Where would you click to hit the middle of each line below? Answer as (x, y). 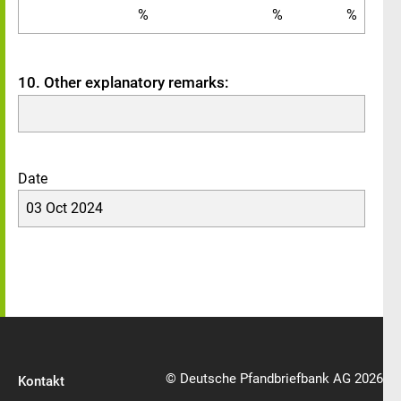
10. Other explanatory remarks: (124, 82)
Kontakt (41, 381)
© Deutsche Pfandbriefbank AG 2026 (274, 379)
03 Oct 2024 (64, 208)
